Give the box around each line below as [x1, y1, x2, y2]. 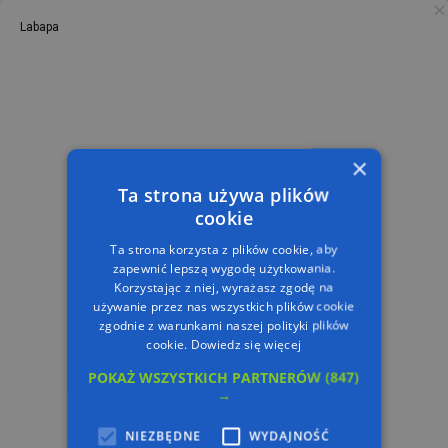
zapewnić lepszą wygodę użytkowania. [112, 259, 336, 277]
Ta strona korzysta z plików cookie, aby [110, 240, 338, 258]
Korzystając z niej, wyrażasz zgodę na [114, 278, 334, 296]
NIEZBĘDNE [125, 427, 202, 445]
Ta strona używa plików [118, 182, 330, 207]
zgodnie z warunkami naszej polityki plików [99, 316, 349, 334]
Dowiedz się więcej [191, 335, 302, 353]
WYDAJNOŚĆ [249, 427, 331, 445]
